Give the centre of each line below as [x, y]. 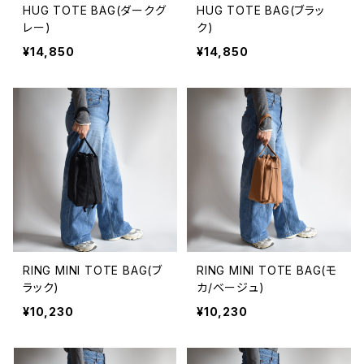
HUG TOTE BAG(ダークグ [95, 10]
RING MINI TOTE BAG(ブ [93, 270]
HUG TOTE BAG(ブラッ [261, 10]
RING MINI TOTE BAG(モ [267, 270]
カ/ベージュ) [231, 287]
